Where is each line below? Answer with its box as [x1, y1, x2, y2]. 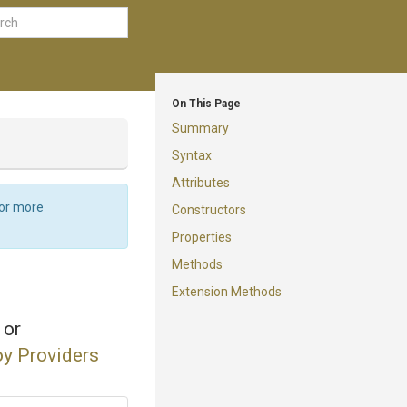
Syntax [172, 148, 212, 163]
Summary [172, 121, 229, 135]
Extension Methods [172, 284, 282, 299]
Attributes [172, 175, 230, 190]
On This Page [172, 97, 241, 110]
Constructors [172, 203, 246, 217]
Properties [172, 230, 232, 244]
